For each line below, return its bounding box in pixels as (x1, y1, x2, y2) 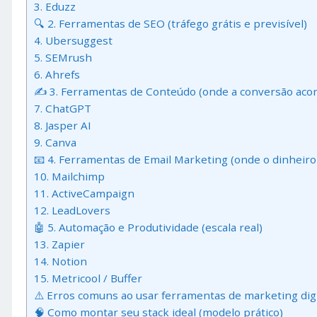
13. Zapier (34, 237, 85, 252)
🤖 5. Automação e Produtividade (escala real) (34, 220, 263, 235)
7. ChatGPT (34, 101, 91, 116)
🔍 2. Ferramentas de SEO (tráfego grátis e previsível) (34, 16, 307, 31)
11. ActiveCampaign (34, 186, 134, 201)
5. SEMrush (34, 50, 92, 65)
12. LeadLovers (34, 203, 110, 218)
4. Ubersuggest (34, 33, 113, 48)
